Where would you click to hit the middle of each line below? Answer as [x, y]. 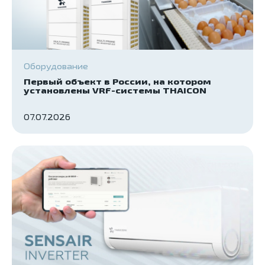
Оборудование [56, 67]
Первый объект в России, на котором [117, 82]
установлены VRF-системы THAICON [115, 91]
